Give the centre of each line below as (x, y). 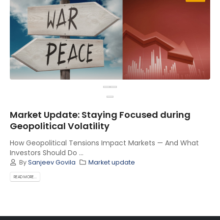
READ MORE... (25, 177)
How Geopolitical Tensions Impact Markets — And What (104, 143)
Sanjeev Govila (52, 162)
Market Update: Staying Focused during (100, 114)
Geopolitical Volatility (60, 126)
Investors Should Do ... (47, 152)
